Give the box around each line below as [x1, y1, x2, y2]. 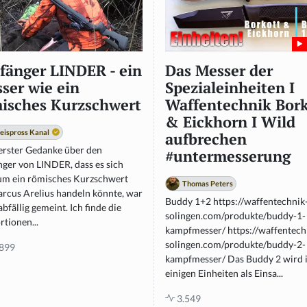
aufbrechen [165, 129, 247, 149]
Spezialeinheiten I [165, 77, 295, 97]
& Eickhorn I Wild [165, 112, 295, 132]
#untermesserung [165, 146, 291, 166]
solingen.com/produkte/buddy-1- [165, 209, 306, 221]
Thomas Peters [182, 178, 233, 188]
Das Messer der [165, 60, 273, 80]
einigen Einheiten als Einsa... [165, 267, 283, 279]
